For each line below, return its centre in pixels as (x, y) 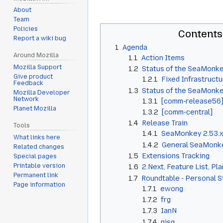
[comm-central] (187, 112)
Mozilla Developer (42, 93)
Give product (33, 77)
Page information (40, 184)
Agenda (135, 47)
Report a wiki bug (40, 39)
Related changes (39, 147)
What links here (37, 137)
